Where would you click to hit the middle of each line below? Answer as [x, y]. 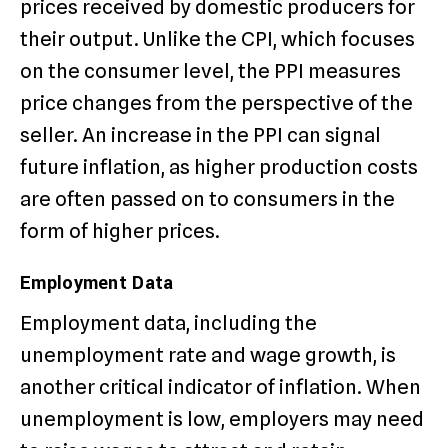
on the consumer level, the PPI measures [210, 71]
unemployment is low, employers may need [222, 419]
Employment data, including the [168, 323]
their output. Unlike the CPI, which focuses [217, 39]
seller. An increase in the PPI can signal [200, 135]
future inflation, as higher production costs [219, 167]
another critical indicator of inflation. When [220, 387]
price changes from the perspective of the [216, 103]
